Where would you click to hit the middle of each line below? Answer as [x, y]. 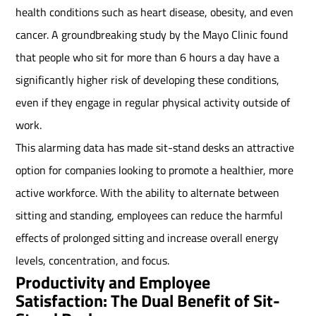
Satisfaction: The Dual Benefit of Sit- [148, 301]
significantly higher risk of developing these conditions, [148, 80]
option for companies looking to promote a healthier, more [155, 170]
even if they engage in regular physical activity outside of [153, 103]
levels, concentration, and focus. [93, 261]
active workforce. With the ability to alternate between [148, 193]
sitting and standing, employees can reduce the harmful [150, 215]
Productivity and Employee [113, 282]
